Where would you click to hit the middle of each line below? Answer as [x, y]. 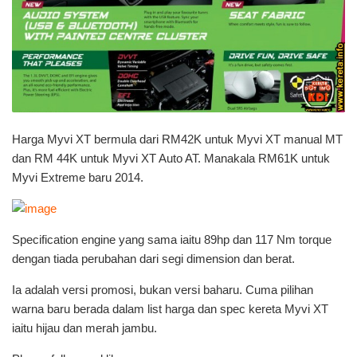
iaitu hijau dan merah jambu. [84, 328]
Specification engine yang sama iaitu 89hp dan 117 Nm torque [172, 239]
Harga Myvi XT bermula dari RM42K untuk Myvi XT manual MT [177, 139]
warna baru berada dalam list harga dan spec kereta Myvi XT [170, 308]
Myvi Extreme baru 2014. [78, 177]
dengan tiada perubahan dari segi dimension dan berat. [153, 258]
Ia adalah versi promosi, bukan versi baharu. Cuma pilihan [163, 289]
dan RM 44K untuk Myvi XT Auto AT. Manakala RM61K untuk [171, 158]
